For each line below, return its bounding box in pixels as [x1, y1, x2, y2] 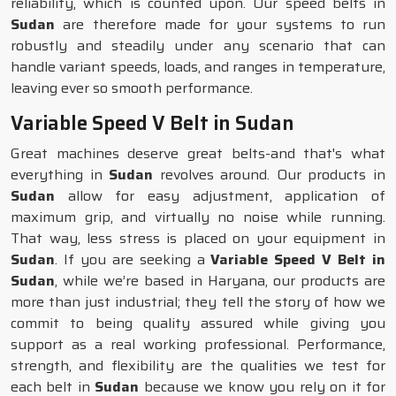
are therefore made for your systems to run [55, 13, 385, 35]
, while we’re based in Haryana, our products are [55, 270, 385, 292]
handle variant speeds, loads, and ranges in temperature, [11, 56, 385, 78]
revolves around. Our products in [153, 164, 386, 186]
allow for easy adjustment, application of [55, 185, 385, 207]
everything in [11, 164, 110, 186]
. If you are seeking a [55, 248, 211, 270]
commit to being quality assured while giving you [11, 312, 385, 334]
